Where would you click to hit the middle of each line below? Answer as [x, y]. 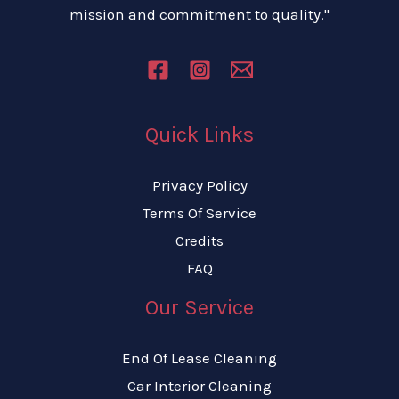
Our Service [199, 307]
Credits [199, 240]
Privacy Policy [199, 185]
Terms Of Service [199, 212]
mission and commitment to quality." [199, 14]
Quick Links [199, 134]
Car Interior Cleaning [199, 385]
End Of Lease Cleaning [199, 358]
